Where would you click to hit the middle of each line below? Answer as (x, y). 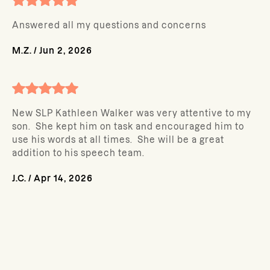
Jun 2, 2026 (66, 51)
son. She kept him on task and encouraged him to (128, 127)
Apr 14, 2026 (63, 178)
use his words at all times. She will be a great (118, 140)
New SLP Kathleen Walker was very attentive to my (132, 113)
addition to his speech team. (78, 153)
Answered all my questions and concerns (109, 25)
